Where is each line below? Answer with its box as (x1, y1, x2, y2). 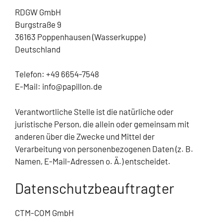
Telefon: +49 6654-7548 (15, 69, 99, 79)
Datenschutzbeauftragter (15, 179, 174, 197)
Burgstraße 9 (15, 19, 61, 29)
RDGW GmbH (15, 6, 61, 17)
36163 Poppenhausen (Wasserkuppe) (15, 31, 145, 42)
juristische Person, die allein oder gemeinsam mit (15, 118, 189, 129)
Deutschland (15, 44, 60, 54)
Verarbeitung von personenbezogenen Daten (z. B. (15, 143, 193, 154)
